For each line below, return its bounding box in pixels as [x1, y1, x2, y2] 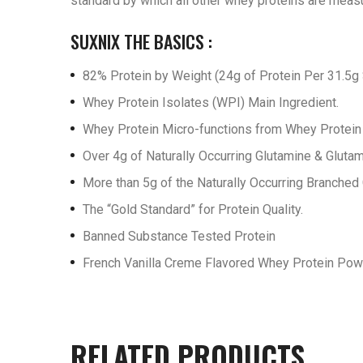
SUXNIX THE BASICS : [70, 28, 212, 54]
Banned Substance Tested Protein [83, 228, 275, 244]
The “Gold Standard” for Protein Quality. [83, 201, 303, 217]
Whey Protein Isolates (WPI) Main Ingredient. [83, 94, 339, 110]
